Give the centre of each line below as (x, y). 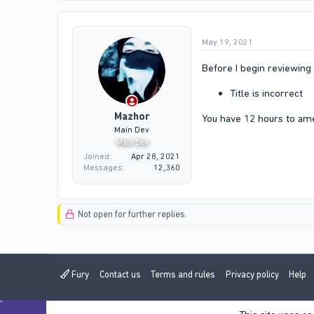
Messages (103, 168)
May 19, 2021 (227, 42)
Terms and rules (183, 275)
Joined (96, 157)
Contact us (120, 275)
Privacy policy (252, 275)
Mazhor (132, 117)
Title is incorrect (266, 93)
